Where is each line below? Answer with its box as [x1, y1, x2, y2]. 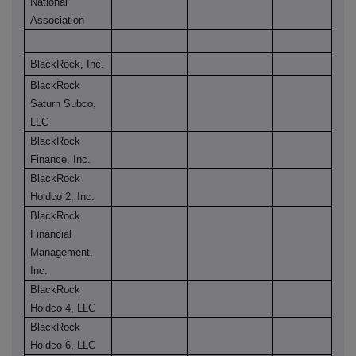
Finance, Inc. [30, 153, 91, 166]
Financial [30, 228, 72, 241]
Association [30, 14, 85, 27]
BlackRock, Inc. [30, 58, 105, 71]
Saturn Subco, [30, 98, 97, 110]
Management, [30, 246, 94, 259]
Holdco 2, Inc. [30, 191, 95, 203]
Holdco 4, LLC [30, 302, 96, 315]
